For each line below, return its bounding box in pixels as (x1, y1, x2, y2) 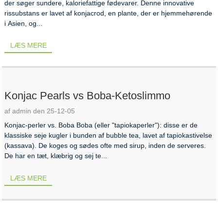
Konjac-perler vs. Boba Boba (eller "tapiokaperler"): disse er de (4, 121, 198, 129)
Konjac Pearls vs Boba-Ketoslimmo (4, 90, 171, 102)
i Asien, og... (4, 19, 43, 27)
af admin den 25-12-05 (4, 107, 75, 115)
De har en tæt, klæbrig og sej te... (4, 152, 108, 160)
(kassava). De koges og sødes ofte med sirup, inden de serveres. (4, 142, 206, 150)
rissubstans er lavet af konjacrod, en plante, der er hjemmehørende (4, 9, 213, 17)
